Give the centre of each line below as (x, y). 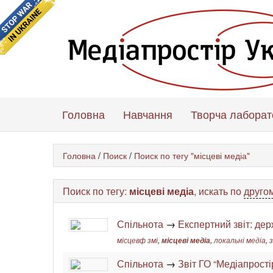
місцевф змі (137, 240)
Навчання (148, 114)
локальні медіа (240, 240)
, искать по (219, 191)
